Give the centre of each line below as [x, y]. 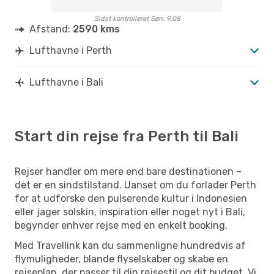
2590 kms [96, 29]
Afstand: [51, 29]
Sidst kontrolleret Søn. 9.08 [137, 18]
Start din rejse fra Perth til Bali [127, 136]
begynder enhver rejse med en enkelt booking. [121, 225]
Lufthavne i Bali [66, 82]
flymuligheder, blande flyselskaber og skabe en [121, 259]
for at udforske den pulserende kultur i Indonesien [131, 198]
